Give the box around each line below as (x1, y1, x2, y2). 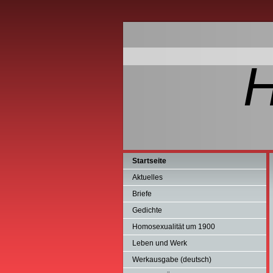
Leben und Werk (132, 239, 187, 247)
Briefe (132, 190, 152, 198)
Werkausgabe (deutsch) (132, 255, 211, 264)
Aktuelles (132, 173, 163, 182)
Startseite (132, 157, 166, 165)
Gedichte (132, 206, 162, 214)
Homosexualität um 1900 (132, 222, 215, 231)
